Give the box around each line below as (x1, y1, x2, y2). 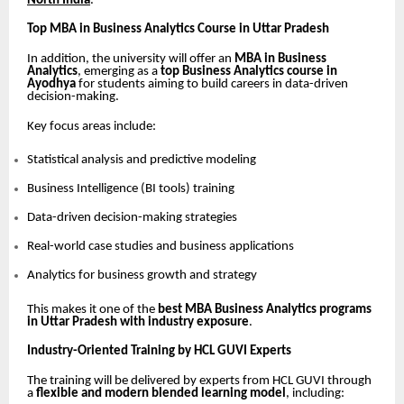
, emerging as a (78, 65, 161, 79)
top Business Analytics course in (161, 65, 337, 79)
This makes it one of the (27, 302, 158, 317)
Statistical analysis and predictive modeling (27, 153, 256, 168)
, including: (286, 386, 344, 400)
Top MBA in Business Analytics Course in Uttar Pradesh (27, 23, 329, 37)
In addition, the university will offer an (27, 52, 234, 67)
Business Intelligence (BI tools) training (27, 182, 234, 197)
